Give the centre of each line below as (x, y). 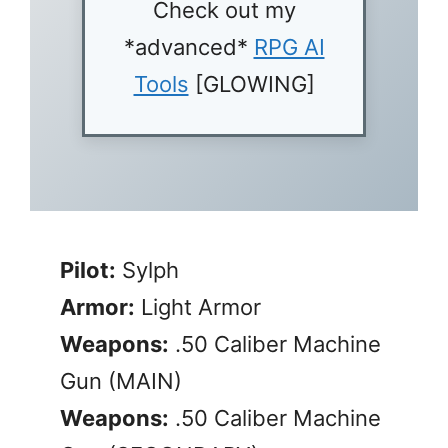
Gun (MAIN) (121, 380)
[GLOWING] (251, 83)
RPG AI (289, 46)
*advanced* (188, 46)
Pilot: (88, 269)
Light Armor (198, 306)
